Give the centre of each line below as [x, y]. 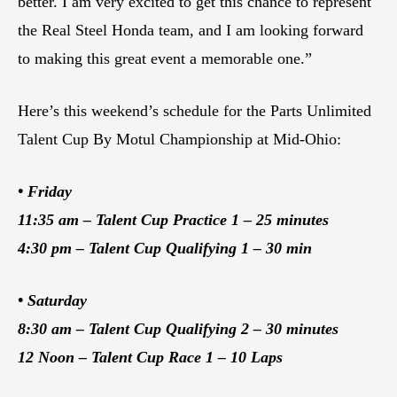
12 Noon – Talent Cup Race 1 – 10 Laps [150, 357]
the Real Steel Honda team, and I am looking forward [191, 30]
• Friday [45, 191]
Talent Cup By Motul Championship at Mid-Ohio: [179, 139]
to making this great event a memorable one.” [165, 58]
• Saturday [52, 300]
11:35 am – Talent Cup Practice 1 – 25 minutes [173, 219]
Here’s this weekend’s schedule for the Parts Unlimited [195, 110]
